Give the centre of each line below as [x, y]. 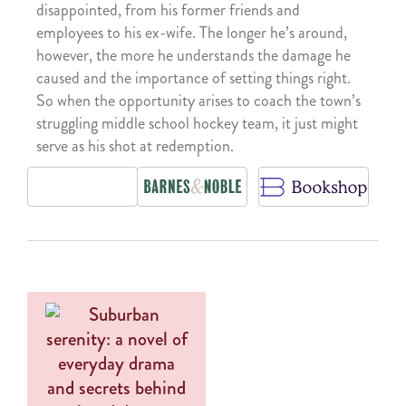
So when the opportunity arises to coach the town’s [198, 100]
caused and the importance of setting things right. [193, 77]
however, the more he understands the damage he [193, 55]
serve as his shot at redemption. [135, 145]
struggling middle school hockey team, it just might [197, 123]
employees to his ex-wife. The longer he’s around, [192, 32]
